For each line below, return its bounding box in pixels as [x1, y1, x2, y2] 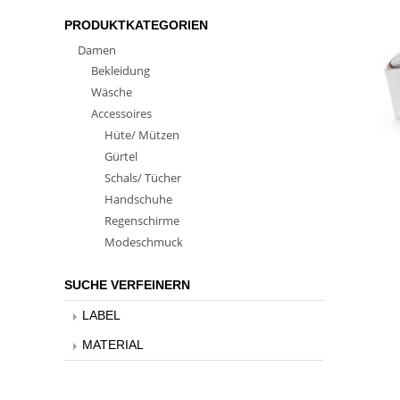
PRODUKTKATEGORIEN [64, 18, 208, 32]
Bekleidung [91, 62, 150, 79]
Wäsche [91, 84, 132, 100]
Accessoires [91, 105, 152, 121]
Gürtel [104, 148, 137, 164]
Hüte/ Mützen [104, 127, 179, 143]
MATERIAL [82, 337, 144, 352]
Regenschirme [104, 212, 179, 229]
